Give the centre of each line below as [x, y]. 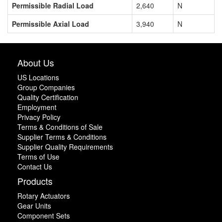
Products [35, 181]
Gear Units [34, 205]
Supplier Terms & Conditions [62, 137]
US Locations [38, 77]
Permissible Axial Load [51, 24]
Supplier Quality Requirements [65, 146]
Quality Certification [48, 97]
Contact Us [35, 166]
